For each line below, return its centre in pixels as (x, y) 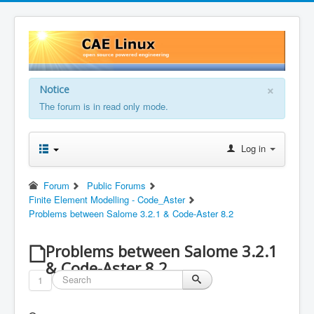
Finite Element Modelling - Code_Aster (107, 199)
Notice (54, 89)
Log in (253, 148)
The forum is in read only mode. (104, 106)
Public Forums (116, 185)
